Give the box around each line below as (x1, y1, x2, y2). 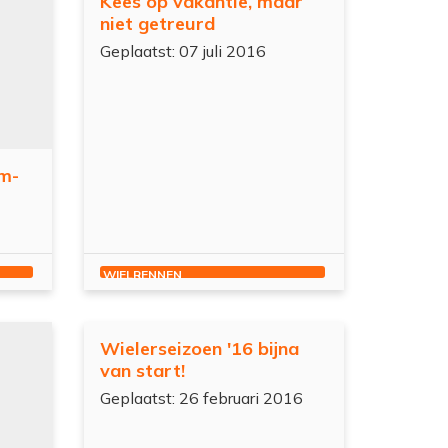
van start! (100, 358, 185, 382)
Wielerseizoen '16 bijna (100, 336, 299, 360)
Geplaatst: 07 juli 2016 (100, 41, 266, 62)
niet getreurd (100, 12, 215, 36)
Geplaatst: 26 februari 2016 (100, 387, 303, 408)
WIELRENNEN (103, 266, 182, 282)
